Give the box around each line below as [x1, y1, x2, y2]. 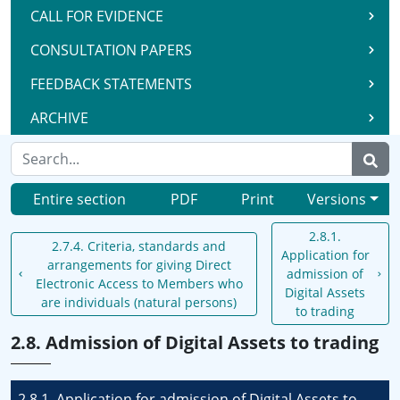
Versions [307, 189, 367, 209]
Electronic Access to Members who [35, 274, 243, 292]
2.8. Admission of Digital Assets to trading [11, 330, 379, 354]
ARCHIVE [30, 108, 88, 128]
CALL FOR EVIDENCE [30, 6, 163, 26]
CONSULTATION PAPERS [30, 40, 192, 60]
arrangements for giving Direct [46, 255, 231, 273]
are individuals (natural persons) [41, 293, 237, 311]
